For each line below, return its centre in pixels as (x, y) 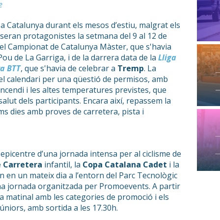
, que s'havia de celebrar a (69, 69)
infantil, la (62, 165)
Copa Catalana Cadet (126, 165)
